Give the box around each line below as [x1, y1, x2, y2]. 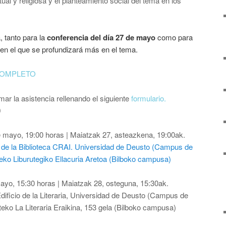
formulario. [131, 92, 166, 103]
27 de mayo [116, 31, 155, 43]
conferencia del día [47, 31, 114, 43]
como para [155, 31, 193, 42]
